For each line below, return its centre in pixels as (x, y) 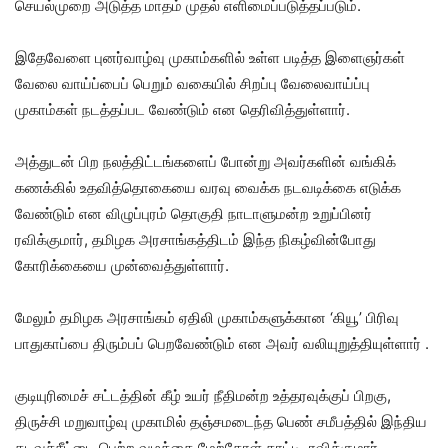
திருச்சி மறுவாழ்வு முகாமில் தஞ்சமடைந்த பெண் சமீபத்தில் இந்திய (221, 422)
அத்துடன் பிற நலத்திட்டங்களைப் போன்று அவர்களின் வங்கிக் (205, 162)
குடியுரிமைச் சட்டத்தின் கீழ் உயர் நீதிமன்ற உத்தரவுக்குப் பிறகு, (203, 396)
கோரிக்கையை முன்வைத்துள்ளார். (122, 266)
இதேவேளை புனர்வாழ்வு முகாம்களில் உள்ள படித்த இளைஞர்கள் (210, 58)
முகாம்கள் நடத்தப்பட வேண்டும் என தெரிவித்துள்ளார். (182, 110)
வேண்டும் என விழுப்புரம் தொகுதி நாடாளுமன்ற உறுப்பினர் (193, 214)
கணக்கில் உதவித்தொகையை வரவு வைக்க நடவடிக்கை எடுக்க (208, 188)
